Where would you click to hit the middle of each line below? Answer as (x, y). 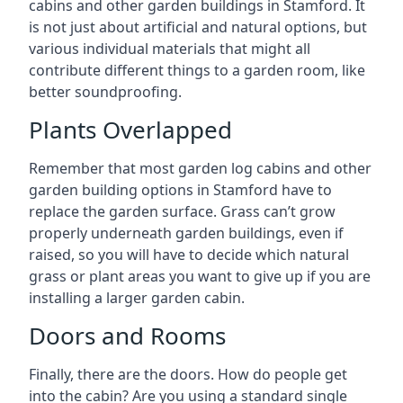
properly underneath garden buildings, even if (186, 233)
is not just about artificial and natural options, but (198, 27)
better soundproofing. (105, 91)
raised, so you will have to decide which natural (189, 254)
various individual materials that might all (170, 48)
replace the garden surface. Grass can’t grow (182, 211)
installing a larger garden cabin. (137, 297)
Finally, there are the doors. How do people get (188, 374)
